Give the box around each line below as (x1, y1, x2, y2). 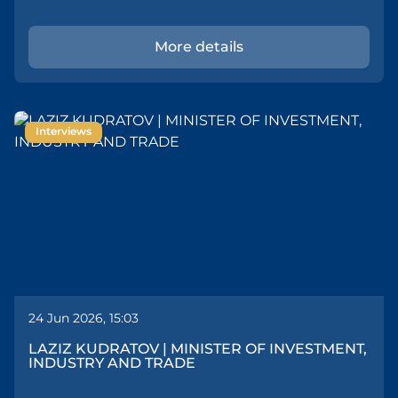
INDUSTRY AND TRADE (28, 353, 195, 375)
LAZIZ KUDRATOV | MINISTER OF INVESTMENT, (28, 338, 367, 361)
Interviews (36, 123, 92, 141)
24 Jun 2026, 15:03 (28, 310, 139, 329)
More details (155, 36, 243, 59)
